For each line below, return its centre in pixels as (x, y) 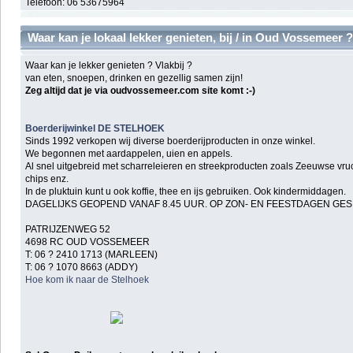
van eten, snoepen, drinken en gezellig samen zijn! (134, 78)
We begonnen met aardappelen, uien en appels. (129, 153)
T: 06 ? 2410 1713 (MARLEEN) (92, 254)
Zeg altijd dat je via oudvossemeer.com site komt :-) (141, 90)
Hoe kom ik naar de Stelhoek (87, 279)
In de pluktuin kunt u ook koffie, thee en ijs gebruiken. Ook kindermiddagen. (186, 191)
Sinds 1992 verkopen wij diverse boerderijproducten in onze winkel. (171, 141)
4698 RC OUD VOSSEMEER (88, 242)
